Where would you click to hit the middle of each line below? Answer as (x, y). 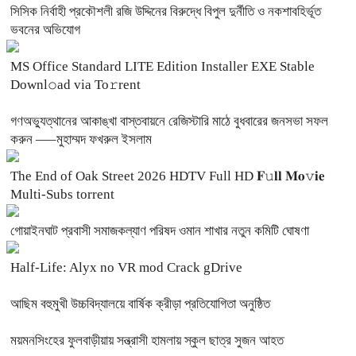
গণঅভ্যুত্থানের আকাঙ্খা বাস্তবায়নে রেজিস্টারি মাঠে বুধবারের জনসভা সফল (169, 122)
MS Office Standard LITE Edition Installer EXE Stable (163, 67)
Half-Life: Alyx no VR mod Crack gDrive (126, 268)
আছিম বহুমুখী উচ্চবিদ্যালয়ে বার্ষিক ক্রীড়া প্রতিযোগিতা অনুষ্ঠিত (140, 304)
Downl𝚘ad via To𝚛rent (75, 85)
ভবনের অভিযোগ (45, 30)
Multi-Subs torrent (62, 195)
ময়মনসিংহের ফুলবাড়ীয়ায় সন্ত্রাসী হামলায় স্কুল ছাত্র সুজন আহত (147, 341)
